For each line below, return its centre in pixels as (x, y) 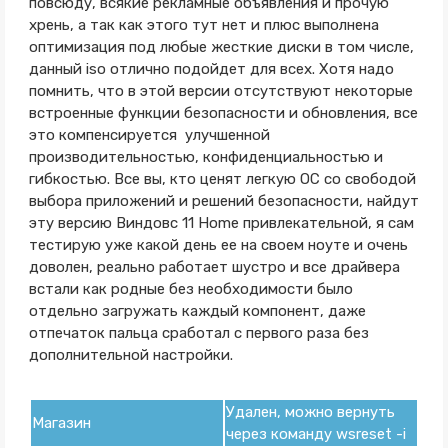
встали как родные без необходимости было (190, 289)
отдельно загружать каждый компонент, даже (197, 311)
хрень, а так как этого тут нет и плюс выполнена (203, 25)
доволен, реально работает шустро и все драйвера (214, 267)
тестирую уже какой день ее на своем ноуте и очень (218, 245)
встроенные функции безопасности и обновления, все (223, 113)
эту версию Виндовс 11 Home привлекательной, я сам (221, 223)
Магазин (61, 423)
